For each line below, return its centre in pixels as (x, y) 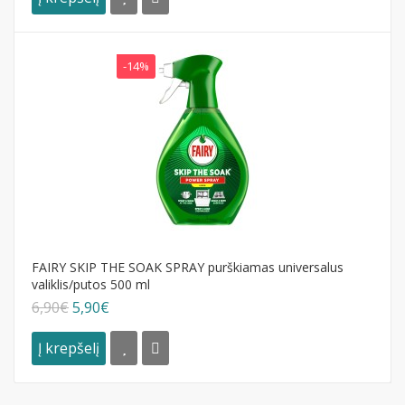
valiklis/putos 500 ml (91, 284)
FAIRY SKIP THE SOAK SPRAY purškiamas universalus (188, 267)
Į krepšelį (69, 348)
